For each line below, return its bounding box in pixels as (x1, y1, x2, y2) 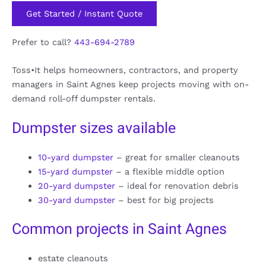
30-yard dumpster (37, 195, 115, 206)
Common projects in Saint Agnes (12, 218, 227, 241)
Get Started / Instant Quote (26, 8, 142, 20)
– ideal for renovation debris (115, 180, 239, 192)
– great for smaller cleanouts (113, 152, 240, 163)
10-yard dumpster (37, 152, 113, 163)
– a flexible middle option (112, 166, 224, 178)
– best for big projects (115, 195, 214, 206)
